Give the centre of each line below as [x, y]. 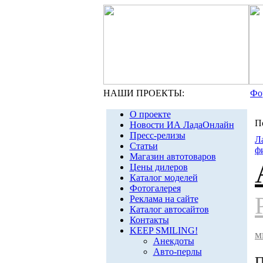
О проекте [150, 114]
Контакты [149, 220]
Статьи [144, 146]
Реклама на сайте [164, 199]
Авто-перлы [177, 252]
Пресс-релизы [157, 135]
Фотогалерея [155, 188]
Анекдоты [173, 241]
